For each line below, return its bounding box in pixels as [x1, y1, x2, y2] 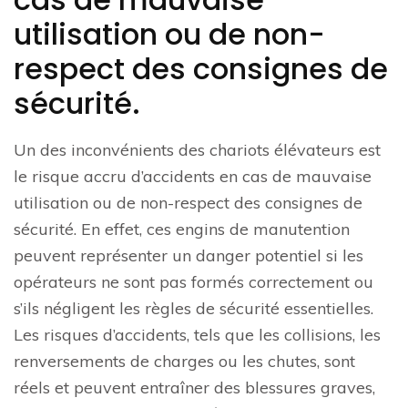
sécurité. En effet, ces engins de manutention [14, 219, 350, 240]
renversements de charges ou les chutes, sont [14, 351, 355, 372]
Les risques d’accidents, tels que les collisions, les [14, 324, 381, 346]
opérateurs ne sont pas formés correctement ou [14, 271, 373, 293]
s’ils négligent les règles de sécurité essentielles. [14, 298, 373, 320]
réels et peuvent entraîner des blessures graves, [14, 377, 375, 399]
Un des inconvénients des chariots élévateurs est [14, 139, 381, 161]
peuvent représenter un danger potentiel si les [14, 245, 363, 267]
